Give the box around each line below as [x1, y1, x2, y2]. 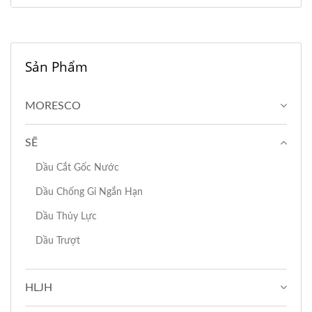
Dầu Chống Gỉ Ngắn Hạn [36, 186, 143, 197]
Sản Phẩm [25, 57, 88, 76]
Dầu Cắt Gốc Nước [36, 162, 119, 173]
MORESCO [25, 100, 81, 111]
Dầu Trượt [36, 235, 80, 246]
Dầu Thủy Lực [36, 210, 97, 221]
